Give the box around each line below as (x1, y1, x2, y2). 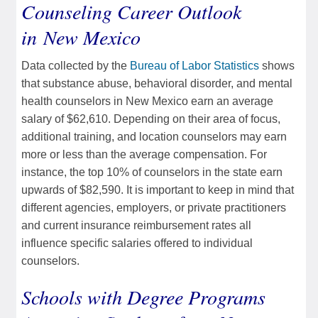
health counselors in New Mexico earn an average (21, 94, 273, 107)
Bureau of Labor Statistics (130, 59, 259, 72)
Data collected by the (21, 59, 130, 72)
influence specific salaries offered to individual (21, 236, 253, 249)
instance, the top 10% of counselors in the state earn (21, 165, 283, 178)
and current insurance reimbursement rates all (21, 219, 251, 231)
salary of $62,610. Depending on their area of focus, (21, 112, 280, 125)
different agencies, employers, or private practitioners (21, 201, 286, 214)
